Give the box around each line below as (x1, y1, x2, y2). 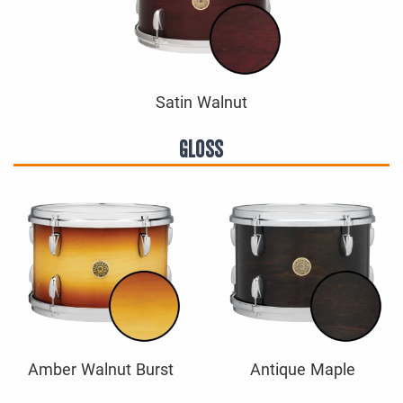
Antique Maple (249, 359, 355, 379)
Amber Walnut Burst (28, 359, 174, 379)
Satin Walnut (156, 92, 247, 112)
